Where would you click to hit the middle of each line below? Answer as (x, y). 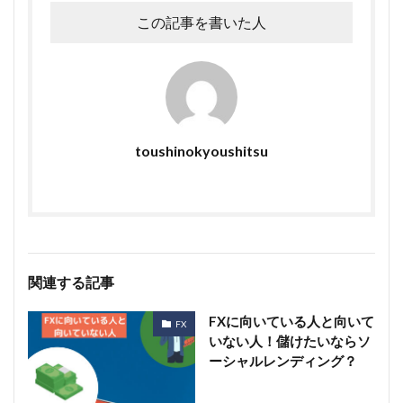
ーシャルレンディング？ (282, 361)
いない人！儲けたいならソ (289, 341)
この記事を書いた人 (201, 22)
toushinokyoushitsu (201, 151)
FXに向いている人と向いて (291, 321)
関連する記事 (71, 282)
